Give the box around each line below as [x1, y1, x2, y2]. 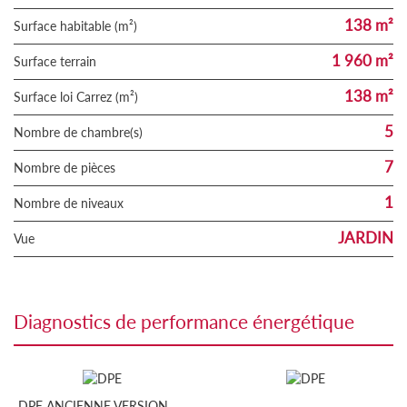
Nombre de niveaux [24, 194, 124, 211]
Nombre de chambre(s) [24, 124, 143, 140]
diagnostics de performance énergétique [28, 309, 354, 333]
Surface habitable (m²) [21, 17, 137, 34]
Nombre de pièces [24, 159, 115, 175]
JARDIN [338, 227, 393, 247]
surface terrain [21, 53, 96, 69]
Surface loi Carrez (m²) [21, 88, 138, 104]
